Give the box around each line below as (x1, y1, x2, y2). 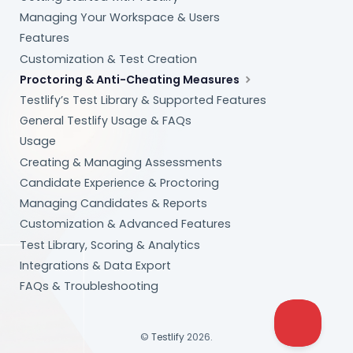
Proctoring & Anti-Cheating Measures (20, 71, 243, 87)
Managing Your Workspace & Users (20, 9, 221, 26)
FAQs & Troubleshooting (20, 277, 159, 294)
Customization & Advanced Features (20, 216, 232, 232)
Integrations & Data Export (20, 257, 172, 273)
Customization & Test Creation (20, 50, 198, 67)
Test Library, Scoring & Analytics (20, 236, 201, 253)
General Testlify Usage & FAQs (20, 113, 192, 129)
